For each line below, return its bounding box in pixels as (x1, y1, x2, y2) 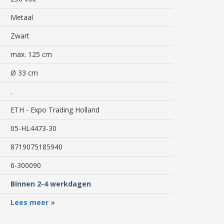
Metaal (10, 12, 33, 22)
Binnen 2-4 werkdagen (10, 179, 91, 188)
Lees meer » (10, 197, 55, 207)
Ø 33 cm (10, 68, 38, 77)
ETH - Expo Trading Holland (10, 105, 99, 114)
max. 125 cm (10, 49, 52, 59)
